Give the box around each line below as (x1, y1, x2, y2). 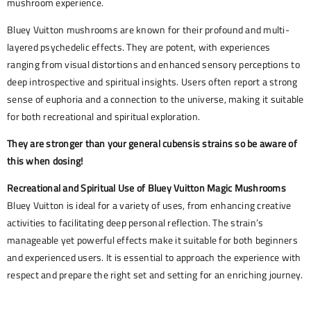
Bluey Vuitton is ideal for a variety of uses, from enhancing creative (7, 198, 292, 213)
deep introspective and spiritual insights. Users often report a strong (7, 74, 298, 90)
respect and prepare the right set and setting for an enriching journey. (7, 267, 303, 283)
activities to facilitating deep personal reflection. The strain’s (7, 215, 264, 230)
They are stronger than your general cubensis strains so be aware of (7, 136, 297, 151)
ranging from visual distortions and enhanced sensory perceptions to (7, 57, 300, 72)
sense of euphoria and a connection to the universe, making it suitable (7, 92, 304, 107)
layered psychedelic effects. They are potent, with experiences (7, 40, 271, 55)
